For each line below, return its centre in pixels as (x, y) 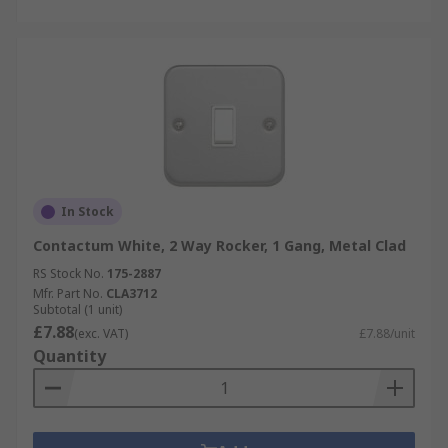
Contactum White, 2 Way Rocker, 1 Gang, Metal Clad (219, 245)
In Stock (87, 211)
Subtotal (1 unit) (77, 309)
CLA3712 (131, 293)
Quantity (69, 356)
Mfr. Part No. (68, 293)
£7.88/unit (387, 333)
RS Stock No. (68, 273)
